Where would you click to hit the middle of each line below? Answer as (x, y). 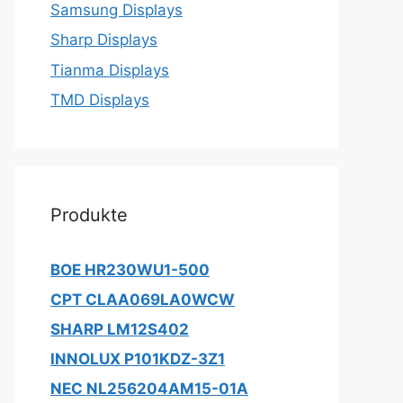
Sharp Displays (104, 40)
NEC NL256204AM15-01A (149, 389)
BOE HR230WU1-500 (130, 270)
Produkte (89, 215)
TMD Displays (100, 100)
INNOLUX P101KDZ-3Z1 (138, 359)
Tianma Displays (110, 70)
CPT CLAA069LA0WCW (143, 300)
